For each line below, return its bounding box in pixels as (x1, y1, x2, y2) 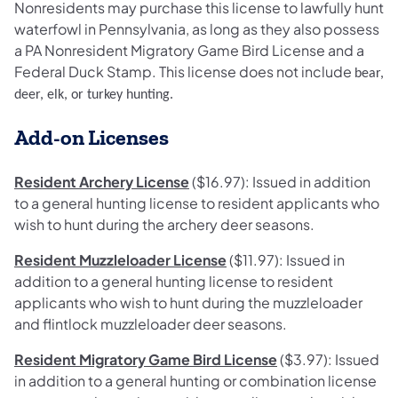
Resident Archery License (14, 172, 189, 192)
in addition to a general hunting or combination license (14, 371, 377, 391)
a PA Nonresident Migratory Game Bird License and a (14, 41, 364, 60)
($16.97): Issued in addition (189, 172, 370, 192)
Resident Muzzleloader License (14, 251, 227, 270)
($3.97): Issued (277, 350, 379, 370)
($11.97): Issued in (227, 251, 345, 270)
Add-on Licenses (14, 125, 169, 151)
